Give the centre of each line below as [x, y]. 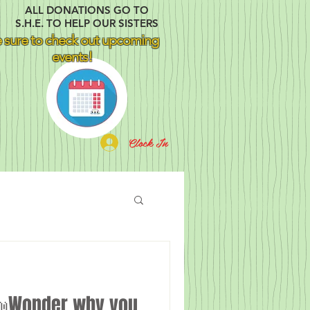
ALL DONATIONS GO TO [87, 10]
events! [72, 57]
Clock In [148, 142]
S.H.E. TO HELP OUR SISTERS [87, 23]
